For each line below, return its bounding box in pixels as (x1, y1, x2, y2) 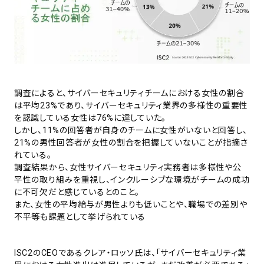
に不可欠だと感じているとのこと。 (14, 187, 140, 197)
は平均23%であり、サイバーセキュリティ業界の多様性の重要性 (14, 100, 249, 110)
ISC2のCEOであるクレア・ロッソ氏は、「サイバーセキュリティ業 (14, 247, 247, 258)
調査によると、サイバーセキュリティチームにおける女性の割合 (14, 88, 245, 98)
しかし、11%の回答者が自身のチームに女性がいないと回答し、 (14, 125, 248, 135)
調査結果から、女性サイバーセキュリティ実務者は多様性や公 (14, 162, 242, 172)
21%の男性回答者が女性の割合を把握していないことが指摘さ (14, 137, 248, 147)
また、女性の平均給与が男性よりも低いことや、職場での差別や (14, 199, 247, 209)
